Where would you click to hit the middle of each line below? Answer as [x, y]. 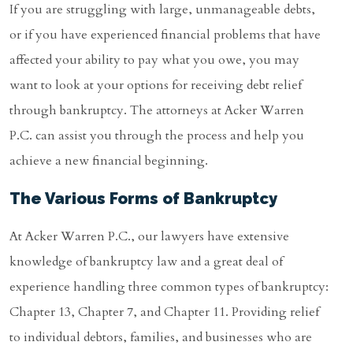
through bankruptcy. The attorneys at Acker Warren [157, 111]
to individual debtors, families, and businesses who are [161, 338]
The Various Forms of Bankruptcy [143, 199]
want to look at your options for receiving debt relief [156, 85]
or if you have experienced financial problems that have [165, 35]
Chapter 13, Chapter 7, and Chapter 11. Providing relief [164, 312]
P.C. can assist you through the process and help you [157, 136]
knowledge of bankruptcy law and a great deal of [146, 262]
